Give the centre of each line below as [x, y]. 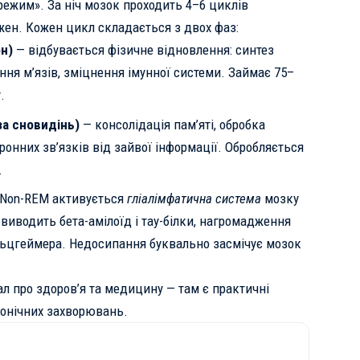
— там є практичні [216, 289]
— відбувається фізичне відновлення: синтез [144, 50]
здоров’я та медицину [99, 289]
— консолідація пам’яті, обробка [173, 124]
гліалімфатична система [194, 199]
